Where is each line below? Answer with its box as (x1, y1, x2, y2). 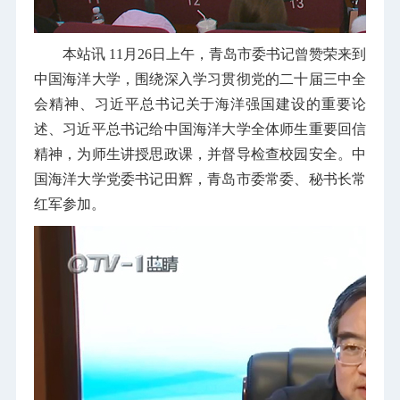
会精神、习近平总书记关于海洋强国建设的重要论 (33, 96, 367, 112)
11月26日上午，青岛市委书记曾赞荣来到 (108, 46, 367, 62)
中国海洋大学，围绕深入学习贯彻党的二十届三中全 (33, 71, 367, 87)
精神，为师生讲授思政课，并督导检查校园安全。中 (33, 146, 367, 162)
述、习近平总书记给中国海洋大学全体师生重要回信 (33, 121, 367, 137)
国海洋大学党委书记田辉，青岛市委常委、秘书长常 (33, 171, 367, 187)
